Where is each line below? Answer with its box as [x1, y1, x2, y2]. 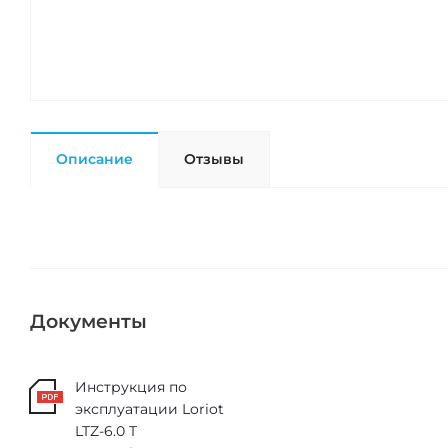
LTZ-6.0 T [75, 422, 137, 441]
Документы [30, 310, 147, 334]
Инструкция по [75, 378, 187, 397]
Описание [56, 150, 133, 169]
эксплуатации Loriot [75, 400, 224, 419]
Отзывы [184, 150, 244, 169]
